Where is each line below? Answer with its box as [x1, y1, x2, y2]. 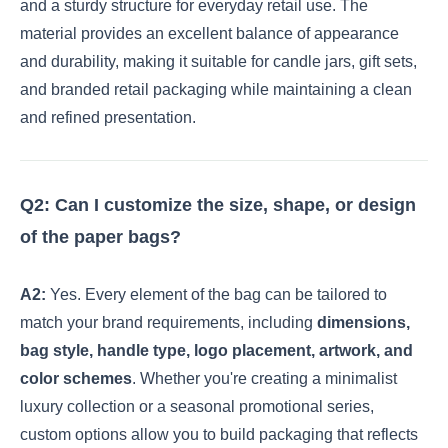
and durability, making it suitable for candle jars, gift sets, [20, 52, 417, 70]
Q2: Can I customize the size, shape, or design [20, 194, 416, 215]
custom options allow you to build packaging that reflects [20, 425, 418, 443]
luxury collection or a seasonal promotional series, [20, 397, 374, 415]
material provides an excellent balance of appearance [20, 24, 399, 42]
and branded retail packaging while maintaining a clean [20, 80, 412, 98]
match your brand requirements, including [20, 313, 317, 331]
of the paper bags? [20, 226, 181, 247]
